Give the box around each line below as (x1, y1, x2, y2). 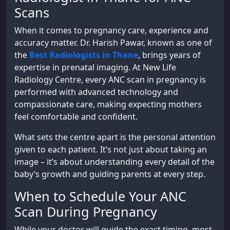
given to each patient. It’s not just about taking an (14, 143, 207, 155)
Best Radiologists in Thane (29, 49, 138, 61)
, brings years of (138, 49, 201, 61)
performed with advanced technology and (14, 86, 178, 98)
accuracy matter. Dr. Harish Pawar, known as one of (14, 36, 212, 48)
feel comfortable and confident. (14, 110, 138, 122)
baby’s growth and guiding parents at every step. (14, 168, 205, 180)
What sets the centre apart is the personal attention (14, 131, 216, 143)
